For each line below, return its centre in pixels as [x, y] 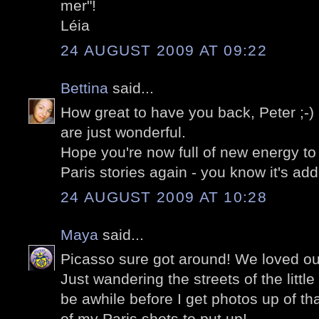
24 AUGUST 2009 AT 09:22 [164, 50]
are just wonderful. [123, 132]
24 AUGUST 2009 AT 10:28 [164, 197]
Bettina [84, 88]
